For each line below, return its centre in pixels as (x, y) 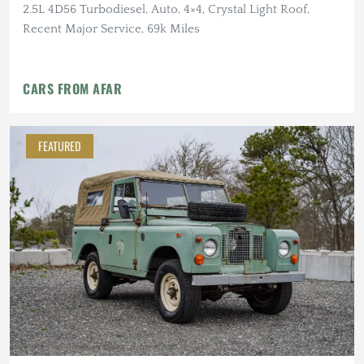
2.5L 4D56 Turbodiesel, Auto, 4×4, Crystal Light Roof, (166, 10)
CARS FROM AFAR (72, 89)
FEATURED (60, 146)
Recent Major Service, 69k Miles (111, 29)
